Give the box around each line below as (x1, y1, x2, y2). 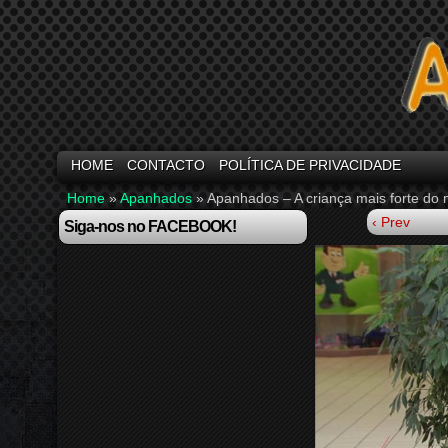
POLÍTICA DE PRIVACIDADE (219, 157, 401, 173)
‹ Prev (372, 214, 410, 230)
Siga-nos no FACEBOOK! (64, 218, 236, 235)
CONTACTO (127, 157, 205, 173)
